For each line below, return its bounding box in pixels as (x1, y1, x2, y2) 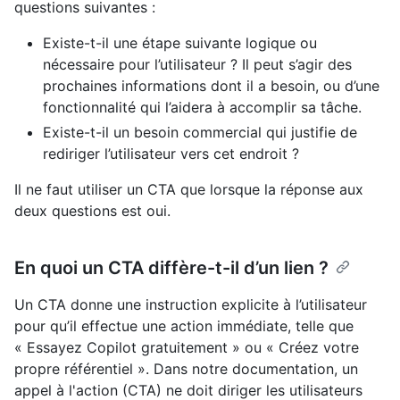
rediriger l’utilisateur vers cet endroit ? (43, 144, 299, 162)
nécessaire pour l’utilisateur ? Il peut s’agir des (43, 54, 352, 73)
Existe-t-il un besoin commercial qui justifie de (43, 122, 357, 141)
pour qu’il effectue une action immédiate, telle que (14, 316, 354, 335)
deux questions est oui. (14, 201, 171, 220)
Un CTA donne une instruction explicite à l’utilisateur (14, 295, 367, 313)
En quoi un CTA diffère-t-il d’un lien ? (14, 256, 329, 279)
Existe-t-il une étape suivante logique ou (43, 33, 317, 52)
